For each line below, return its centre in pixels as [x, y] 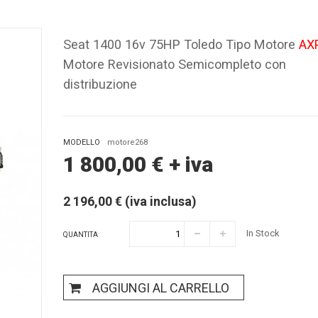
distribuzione [100, 84]
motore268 [127, 142]
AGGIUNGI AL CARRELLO [161, 288]
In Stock [263, 234]
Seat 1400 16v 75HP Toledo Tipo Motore [181, 44]
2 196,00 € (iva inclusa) [130, 201]
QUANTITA [81, 234]
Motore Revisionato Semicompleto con [175, 64]
